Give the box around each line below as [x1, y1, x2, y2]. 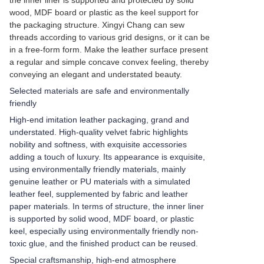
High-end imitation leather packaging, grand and [9, 115, 189, 124]
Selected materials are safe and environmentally [9, 86, 189, 95]
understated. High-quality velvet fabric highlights [9, 127, 188, 137]
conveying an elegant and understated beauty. [9, 70, 182, 79]
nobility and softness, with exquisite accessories [9, 140, 187, 149]
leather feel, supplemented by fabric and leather [9, 189, 188, 199]
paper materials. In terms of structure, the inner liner [9, 202, 204, 211]
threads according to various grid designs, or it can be [9, 32, 210, 42]
